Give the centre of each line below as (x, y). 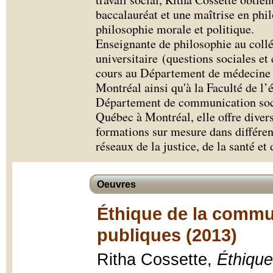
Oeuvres (116, 184)
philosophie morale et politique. (175, 29)
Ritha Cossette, (157, 260)
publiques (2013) (167, 235)
